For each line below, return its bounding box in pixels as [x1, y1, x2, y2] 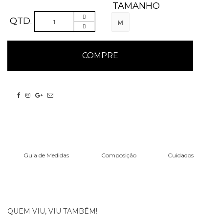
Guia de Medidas [23, 152, 69, 159]
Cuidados [168, 152, 194, 159]
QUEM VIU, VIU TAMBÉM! [7, 207, 97, 216]
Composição [101, 152, 136, 159]
